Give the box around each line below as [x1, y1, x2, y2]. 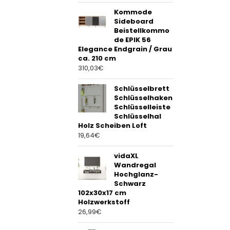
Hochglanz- [114, 169, 158, 180]
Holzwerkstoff [78, 197, 130, 207]
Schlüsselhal [114, 111, 161, 122]
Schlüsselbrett [114, 84, 169, 94]
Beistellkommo [114, 26, 169, 36]
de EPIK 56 [114, 35, 151, 45]
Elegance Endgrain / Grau [78, 44, 172, 54]
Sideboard [114, 16, 154, 27]
